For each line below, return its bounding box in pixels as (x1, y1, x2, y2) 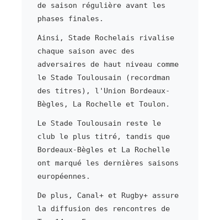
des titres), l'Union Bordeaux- (37, 86, 170, 95)
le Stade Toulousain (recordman (37, 73, 170, 82)
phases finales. (37, 14, 104, 23)
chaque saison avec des (37, 46, 135, 55)
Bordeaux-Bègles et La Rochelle (37, 145, 170, 154)
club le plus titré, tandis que (37, 132, 170, 141)
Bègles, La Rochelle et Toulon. (37, 99, 170, 109)
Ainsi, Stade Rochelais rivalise (37, 33, 174, 42)
